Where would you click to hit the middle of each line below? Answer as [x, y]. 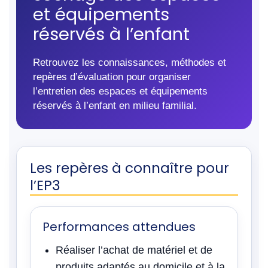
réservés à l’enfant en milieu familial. [115, 105]
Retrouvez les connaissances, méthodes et [130, 62]
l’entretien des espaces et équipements [120, 91]
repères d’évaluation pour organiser [112, 77]
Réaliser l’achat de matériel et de [134, 250]
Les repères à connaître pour [130, 168]
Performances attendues [119, 227]
